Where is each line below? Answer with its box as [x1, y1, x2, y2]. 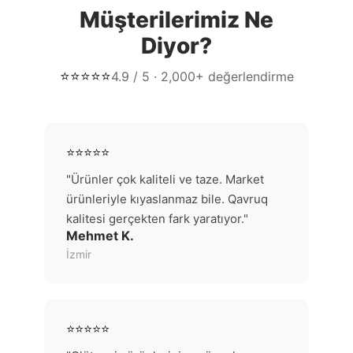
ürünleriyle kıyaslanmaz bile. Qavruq [66, 191, 268, 206]
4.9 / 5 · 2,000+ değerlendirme [110, 69, 294, 84]
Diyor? [141, 32, 212, 59]
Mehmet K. [66, 228, 134, 243]
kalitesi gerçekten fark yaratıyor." [66, 211, 248, 226]
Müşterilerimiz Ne [80, 6, 273, 33]
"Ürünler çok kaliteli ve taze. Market [66, 172, 264, 187]
